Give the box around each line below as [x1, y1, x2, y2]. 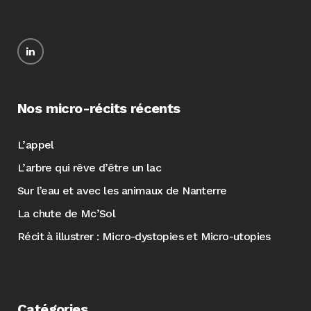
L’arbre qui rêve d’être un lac [17, 161, 161, 174]
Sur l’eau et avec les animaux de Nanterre [17, 184, 227, 197]
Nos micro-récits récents [17, 100, 180, 117]
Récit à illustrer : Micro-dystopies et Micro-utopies [17, 230, 271, 243]
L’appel [17, 138, 54, 151]
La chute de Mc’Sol [17, 207, 116, 220]
